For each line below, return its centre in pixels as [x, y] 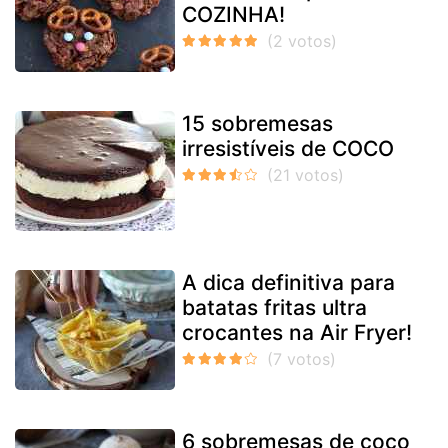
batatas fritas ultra [274, 308]
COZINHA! [233, 15]
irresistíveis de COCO [288, 149]
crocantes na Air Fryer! [297, 333]
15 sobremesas [257, 124]
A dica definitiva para [288, 283]
